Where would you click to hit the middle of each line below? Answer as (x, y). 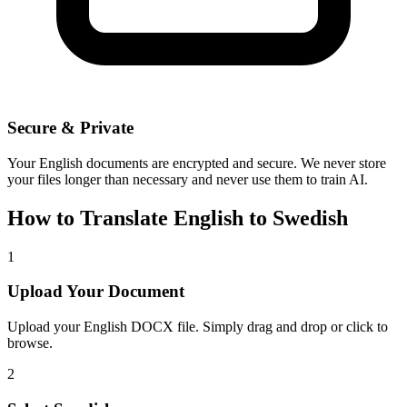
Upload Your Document (96, 292)
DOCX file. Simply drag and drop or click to (258, 327)
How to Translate (90, 218)
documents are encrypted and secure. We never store (234, 163)
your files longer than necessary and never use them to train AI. (188, 179)
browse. (30, 343)
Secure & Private (70, 128)
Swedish (310, 218)
